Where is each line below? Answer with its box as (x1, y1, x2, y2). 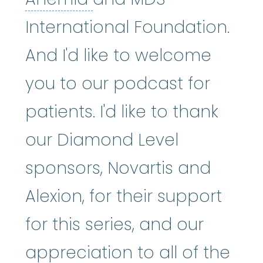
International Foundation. (25, 15, 230, 39)
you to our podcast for (25, 72, 210, 95)
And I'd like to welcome (25, 43, 211, 67)
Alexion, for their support (25, 184, 222, 208)
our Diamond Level (25, 128, 178, 151)
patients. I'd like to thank (25, 100, 218, 123)
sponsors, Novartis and (25, 156, 211, 180)
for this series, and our (25, 213, 204, 236)
